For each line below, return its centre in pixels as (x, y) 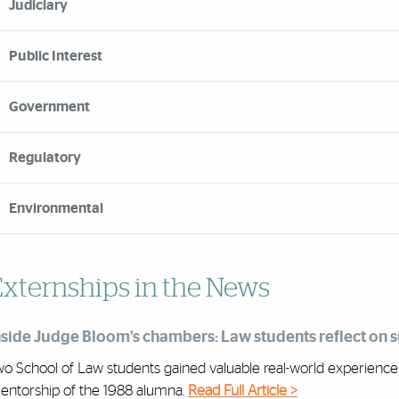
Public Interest (55, 56)
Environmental (56, 208)
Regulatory (45, 158)
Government (49, 107)
